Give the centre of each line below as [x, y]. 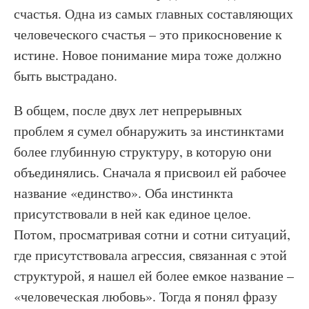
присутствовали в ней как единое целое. [132, 213]
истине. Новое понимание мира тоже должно [148, 55]
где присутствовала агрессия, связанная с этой [150, 255]
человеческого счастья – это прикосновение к [148, 34]
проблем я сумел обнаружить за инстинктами [149, 131]
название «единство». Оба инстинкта [123, 193]
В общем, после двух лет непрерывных [128, 110]
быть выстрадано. [66, 76]
